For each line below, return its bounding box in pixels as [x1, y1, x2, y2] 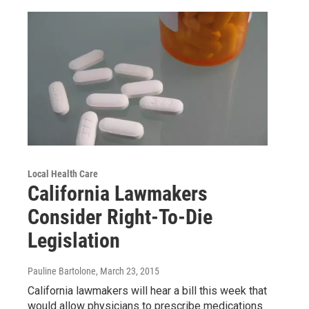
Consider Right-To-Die [28, 205, 212, 230]
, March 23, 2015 [96, 266, 159, 277]
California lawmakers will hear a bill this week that [28, 284, 267, 298]
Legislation [28, 228, 120, 253]
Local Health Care [28, 168, 98, 180]
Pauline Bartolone [28, 266, 96, 277]
